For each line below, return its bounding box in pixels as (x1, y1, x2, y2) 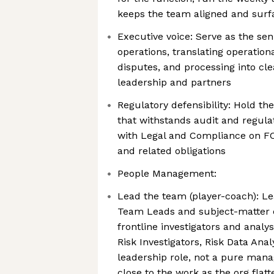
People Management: (117, 168, 217, 179)
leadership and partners (117, 76, 231, 88)
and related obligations (117, 145, 226, 157)
